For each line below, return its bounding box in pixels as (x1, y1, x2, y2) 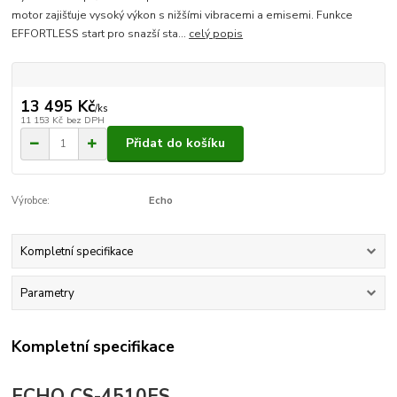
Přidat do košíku (126, 135, 225, 152)
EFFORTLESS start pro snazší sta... (12, 26, 190, 41)
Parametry (19, 285, 74, 302)
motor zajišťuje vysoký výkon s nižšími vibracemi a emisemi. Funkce (12, 7, 354, 22)
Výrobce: (12, 193, 51, 207)
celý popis (189, 26, 244, 41)
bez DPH (66, 113, 105, 127)
